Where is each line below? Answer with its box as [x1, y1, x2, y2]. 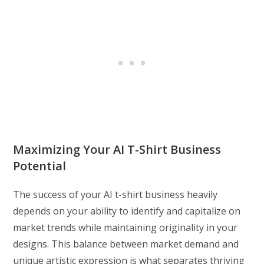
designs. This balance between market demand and [13, 237, 239, 251]
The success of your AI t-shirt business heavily [13, 188, 218, 202]
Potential [13, 158, 67, 174]
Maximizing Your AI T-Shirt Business [13, 141, 222, 158]
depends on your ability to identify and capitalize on [13, 204, 241, 218]
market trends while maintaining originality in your [13, 221, 238, 235]
